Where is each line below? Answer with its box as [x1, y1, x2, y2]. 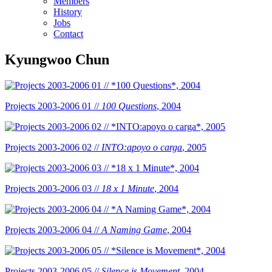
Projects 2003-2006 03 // [5, 183, 101, 194]
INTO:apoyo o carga [101, 141, 182, 152]
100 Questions [101, 100, 157, 111]
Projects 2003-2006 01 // [5, 100, 101, 111]
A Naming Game [101, 224, 167, 235]
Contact [53, 29, 83, 39]
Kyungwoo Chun [5, 51, 109, 67]
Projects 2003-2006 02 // [5, 141, 101, 152]
